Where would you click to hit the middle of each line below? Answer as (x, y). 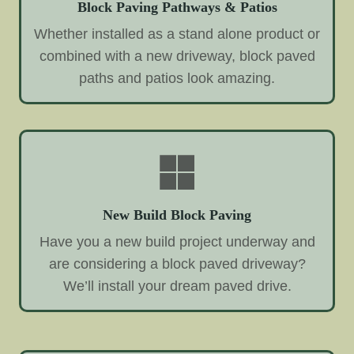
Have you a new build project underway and (177, 241)
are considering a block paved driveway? (177, 264)
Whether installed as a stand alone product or (177, 34)
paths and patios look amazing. (177, 78)
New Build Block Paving (177, 215)
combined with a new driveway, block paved (177, 56)
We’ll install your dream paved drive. (177, 286)
